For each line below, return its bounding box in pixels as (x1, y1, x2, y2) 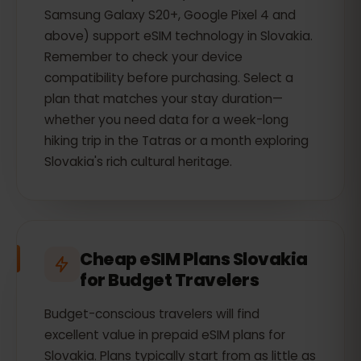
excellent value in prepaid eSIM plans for (44, 326, 285, 343)
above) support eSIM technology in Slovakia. (44, 27, 313, 44)
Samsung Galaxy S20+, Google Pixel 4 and (44, 6, 296, 23)
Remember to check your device (44, 48, 243, 65)
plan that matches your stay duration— (44, 90, 283, 107)
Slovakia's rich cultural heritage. (44, 153, 232, 170)
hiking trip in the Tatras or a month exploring (44, 132, 309, 149)
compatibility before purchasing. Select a (44, 69, 293, 86)
